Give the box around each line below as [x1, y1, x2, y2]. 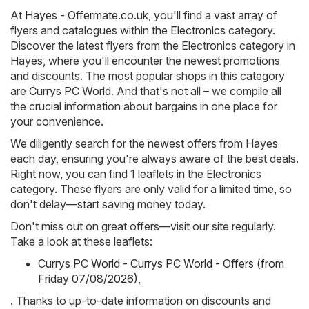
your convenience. [10, 114, 103, 128]
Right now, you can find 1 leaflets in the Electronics [10, 166, 261, 181]
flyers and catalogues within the [10, 23, 170, 37]
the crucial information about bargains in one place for [10, 99, 277, 113]
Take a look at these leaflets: [10, 234, 152, 248]
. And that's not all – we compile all [111, 83, 281, 98]
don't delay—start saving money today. [10, 197, 206, 211]
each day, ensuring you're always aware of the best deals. [10, 151, 299, 166]
